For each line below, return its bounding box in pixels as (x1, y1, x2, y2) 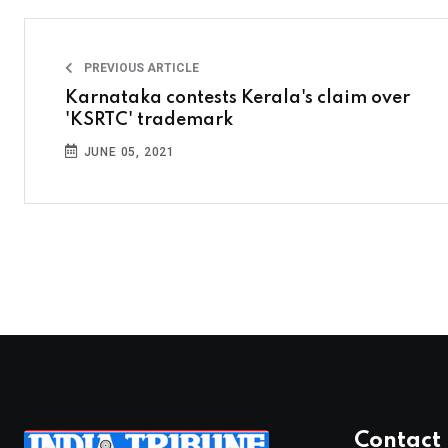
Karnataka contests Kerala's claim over (65, 89, 410, 107)
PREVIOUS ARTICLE (81, 61, 199, 75)
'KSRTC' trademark (65, 111, 233, 129)
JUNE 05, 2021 (79, 145, 176, 159)
